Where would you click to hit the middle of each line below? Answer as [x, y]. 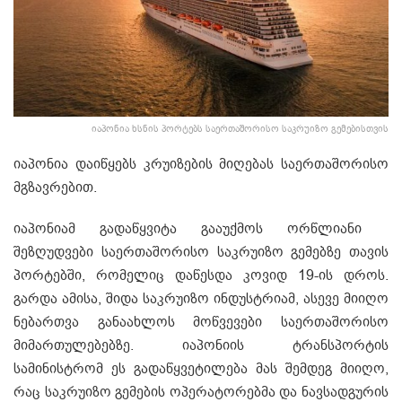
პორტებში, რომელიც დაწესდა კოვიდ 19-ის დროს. [201, 275]
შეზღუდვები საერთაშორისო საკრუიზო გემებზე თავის [201, 252]
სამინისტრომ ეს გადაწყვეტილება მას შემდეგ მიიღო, [201, 368]
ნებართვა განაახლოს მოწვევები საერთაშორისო [201, 322]
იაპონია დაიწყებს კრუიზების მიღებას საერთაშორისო [201, 164]
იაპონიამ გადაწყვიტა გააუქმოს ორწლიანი [188, 228]
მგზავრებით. [55, 187]
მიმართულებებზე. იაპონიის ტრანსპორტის [201, 345]
